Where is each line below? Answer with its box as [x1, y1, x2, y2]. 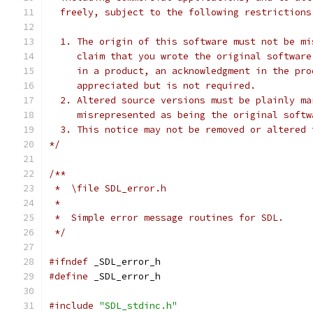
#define [49, 270, 88, 282]
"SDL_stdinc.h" [99, 300, 177, 312]
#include [49, 300, 94, 312]
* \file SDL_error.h [49, 182, 166, 194]
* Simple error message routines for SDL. [49, 212, 284, 224]
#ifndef [49, 256, 88, 268]
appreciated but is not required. [49, 80, 256, 92]
